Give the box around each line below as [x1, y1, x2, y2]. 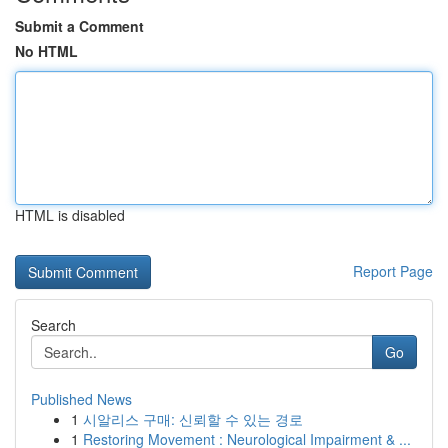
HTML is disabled [15, 205, 125, 225]
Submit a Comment [15, 16, 144, 36]
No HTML [15, 41, 78, 61]
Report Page [353, 261, 433, 281]
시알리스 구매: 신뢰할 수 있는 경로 [83, 409, 303, 429]
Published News [31, 389, 132, 409]
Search [31, 315, 76, 335]
